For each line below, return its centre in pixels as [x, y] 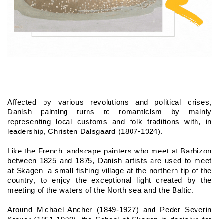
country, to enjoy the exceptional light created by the [109, 180]
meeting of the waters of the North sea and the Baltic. [101, 190]
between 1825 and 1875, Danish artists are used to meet [109, 161]
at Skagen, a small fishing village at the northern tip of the [109, 170]
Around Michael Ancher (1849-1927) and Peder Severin [109, 209]
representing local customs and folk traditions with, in [109, 121]
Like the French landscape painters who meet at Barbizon [109, 151]
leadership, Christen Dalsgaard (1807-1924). [85, 131]
